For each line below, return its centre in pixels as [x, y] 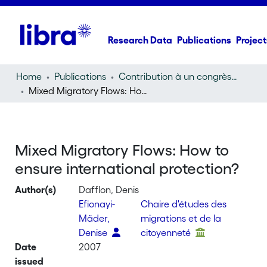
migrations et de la [181, 218]
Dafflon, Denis [109, 190]
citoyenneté [167, 232]
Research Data [140, 40]
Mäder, [94, 218]
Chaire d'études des [184, 204]
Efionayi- [97, 204]
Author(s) [36, 190]
